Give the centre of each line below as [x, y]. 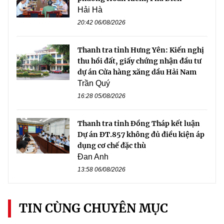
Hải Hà [90, 10]
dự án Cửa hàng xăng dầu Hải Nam [137, 72]
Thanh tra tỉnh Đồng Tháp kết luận [139, 124]
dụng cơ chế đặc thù [112, 146]
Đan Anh [93, 157]
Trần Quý [94, 83]
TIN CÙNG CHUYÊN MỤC [93, 208]
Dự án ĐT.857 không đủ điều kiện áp [141, 135]
